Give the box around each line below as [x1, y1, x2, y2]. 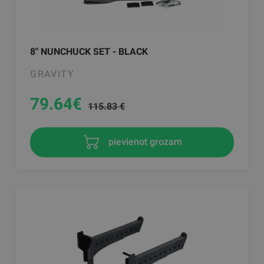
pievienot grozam [105, 136, 182, 147]
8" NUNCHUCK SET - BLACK [30, 45, 148, 57]
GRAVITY [30, 68, 75, 80]
